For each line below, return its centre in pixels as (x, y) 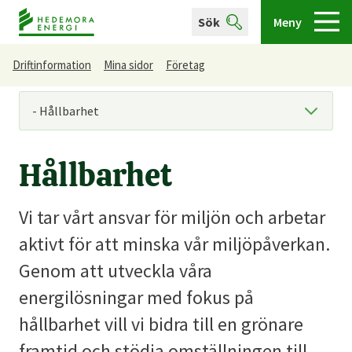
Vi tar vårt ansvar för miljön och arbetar (172, 217)
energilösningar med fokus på (136, 297)
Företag (185, 65)
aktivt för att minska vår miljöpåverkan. (174, 244)
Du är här (43, 75)
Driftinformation (52, 65)
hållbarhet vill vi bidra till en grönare (161, 324)
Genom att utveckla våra (115, 271)
